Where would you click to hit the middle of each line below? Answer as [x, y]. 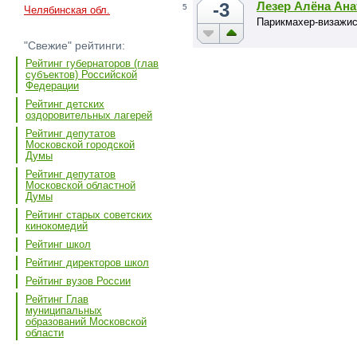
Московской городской [80, 145]
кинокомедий [57, 226]
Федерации [52, 86]
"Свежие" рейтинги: [75, 46]
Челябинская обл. [67, 10]
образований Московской [86, 322]
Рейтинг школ [58, 245]
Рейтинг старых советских [89, 215]
